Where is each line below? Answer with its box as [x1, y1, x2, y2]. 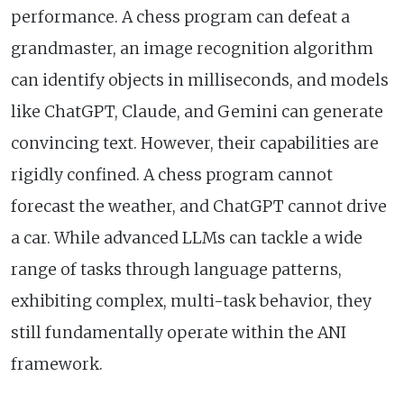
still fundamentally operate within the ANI [11, 322, 346, 343]
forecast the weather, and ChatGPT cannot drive [11, 196, 387, 216]
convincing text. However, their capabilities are [11, 133, 379, 153]
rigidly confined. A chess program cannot [11, 164, 333, 185]
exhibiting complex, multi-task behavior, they [11, 290, 372, 311]
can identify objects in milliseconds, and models [11, 69, 389, 90]
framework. [11, 353, 103, 374]
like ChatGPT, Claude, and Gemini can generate [11, 101, 383, 122]
